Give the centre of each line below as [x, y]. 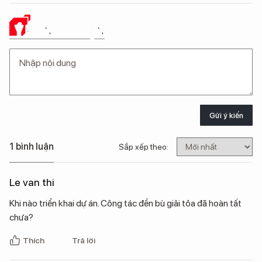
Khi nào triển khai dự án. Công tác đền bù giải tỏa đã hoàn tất [125, 204]
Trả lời [84, 241]
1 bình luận [32, 147]
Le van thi [32, 182]
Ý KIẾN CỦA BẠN [60, 30]
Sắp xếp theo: [144, 147]
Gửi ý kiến [226, 115]
